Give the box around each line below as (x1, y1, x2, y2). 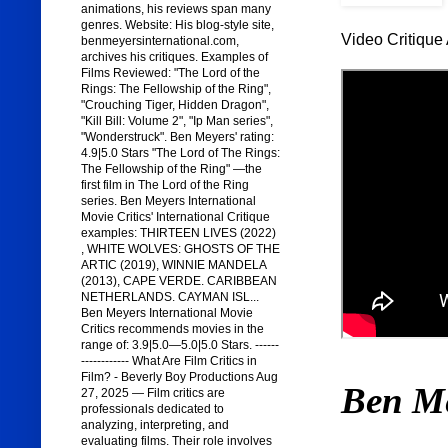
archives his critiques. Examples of (80, 50, 268, 65)
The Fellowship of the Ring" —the (80, 162, 262, 177)
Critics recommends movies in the (80, 322, 264, 337)
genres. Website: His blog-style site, (80, 18, 274, 33)
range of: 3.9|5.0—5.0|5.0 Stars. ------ (80, 338, 279, 353)
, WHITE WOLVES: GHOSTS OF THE (80, 242, 280, 257)
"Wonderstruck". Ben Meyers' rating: (80, 130, 274, 145)
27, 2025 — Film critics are (80, 386, 225, 401)
